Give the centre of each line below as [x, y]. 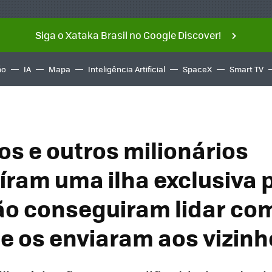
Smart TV [246, 69]
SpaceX [197, 69]
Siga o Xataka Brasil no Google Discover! [128, 35]
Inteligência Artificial [127, 69]
